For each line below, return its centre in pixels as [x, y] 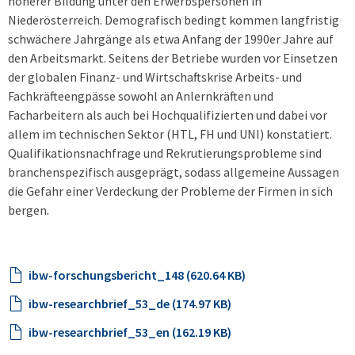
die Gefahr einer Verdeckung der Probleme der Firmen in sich [170, 191]
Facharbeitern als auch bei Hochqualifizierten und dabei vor [168, 115]
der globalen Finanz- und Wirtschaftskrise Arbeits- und [155, 77]
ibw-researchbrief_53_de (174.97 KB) [130, 303]
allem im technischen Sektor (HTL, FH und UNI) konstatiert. [170, 134]
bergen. [29, 210]
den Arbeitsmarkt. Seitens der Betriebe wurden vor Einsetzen [173, 58]
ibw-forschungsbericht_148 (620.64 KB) [137, 275]
